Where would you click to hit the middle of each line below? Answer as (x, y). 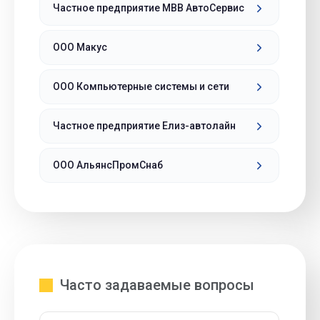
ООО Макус (80, 47)
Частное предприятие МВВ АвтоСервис (149, 8)
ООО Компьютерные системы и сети (141, 86)
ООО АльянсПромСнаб (108, 165)
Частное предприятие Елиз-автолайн (144, 126)
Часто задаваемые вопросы (157, 285)
